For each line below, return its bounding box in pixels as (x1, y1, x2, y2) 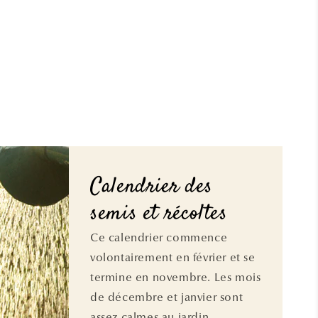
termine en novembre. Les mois (90, 270, 261, 285)
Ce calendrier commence (90, 231, 228, 245)
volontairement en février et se (90, 251, 256, 265)
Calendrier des (90, 172, 213, 203)
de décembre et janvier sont (90, 290, 243, 305)
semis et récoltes (90, 199, 228, 230)
